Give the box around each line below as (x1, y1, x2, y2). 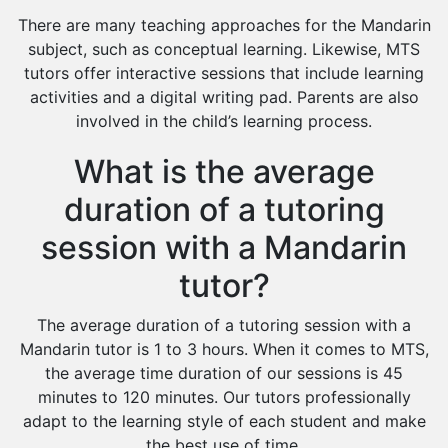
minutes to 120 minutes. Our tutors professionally (37, 387, 411, 407)
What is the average (73, 152, 375, 191)
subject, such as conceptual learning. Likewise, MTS (28, 39, 420, 59)
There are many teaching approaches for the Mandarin (17, 15, 431, 35)
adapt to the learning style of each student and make (22, 411, 426, 431)
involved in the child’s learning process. (76, 111, 372, 131)
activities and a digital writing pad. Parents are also (29, 87, 419, 107)
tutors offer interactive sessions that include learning (24, 63, 424, 83)
